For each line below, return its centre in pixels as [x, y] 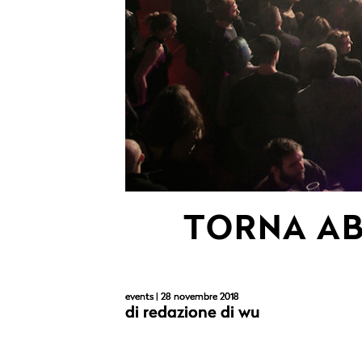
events [139, 297]
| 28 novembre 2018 [196, 297]
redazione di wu [202, 314]
